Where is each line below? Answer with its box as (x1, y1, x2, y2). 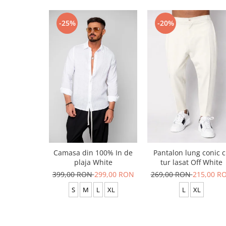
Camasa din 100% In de (53, 148, 133, 158)
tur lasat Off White (160, 157, 222, 167)
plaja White (74, 157, 112, 167)
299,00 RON (94, 169, 134, 180)
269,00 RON (150, 169, 193, 180)
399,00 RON (52, 169, 94, 180)
